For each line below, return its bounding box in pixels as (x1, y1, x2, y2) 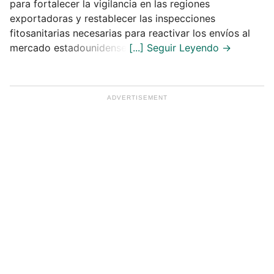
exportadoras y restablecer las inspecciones (10, 12, 215, 24)
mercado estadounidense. (10, 41, 129, 54)
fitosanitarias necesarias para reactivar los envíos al (10, 26, 250, 39)
